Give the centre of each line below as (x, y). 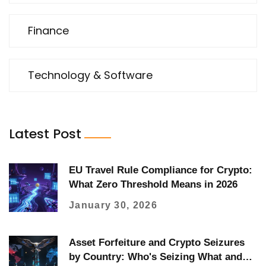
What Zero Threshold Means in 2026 (153, 184)
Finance (48, 31)
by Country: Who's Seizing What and (156, 256)
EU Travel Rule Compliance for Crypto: (161, 170)
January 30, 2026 (113, 205)
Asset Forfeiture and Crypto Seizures (157, 242)
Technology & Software (90, 75)
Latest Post (45, 134)
